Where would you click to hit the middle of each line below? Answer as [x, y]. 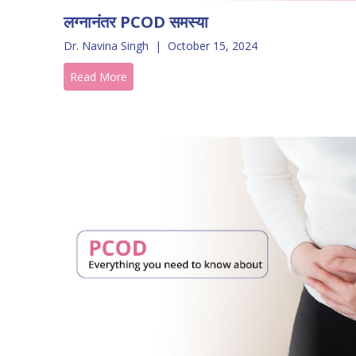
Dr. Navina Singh [106, 45]
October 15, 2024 [213, 45]
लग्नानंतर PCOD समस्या [136, 21]
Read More [99, 76]
